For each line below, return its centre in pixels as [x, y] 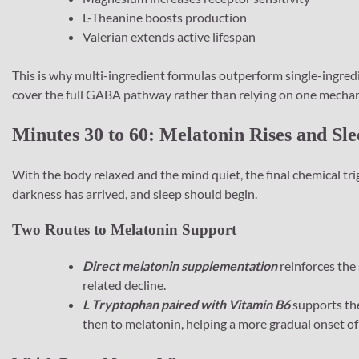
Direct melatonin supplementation [180, 265]
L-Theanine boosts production [165, 18]
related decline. [124, 284]
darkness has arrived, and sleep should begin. [135, 194]
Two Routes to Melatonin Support [124, 229]
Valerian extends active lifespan [169, 37]
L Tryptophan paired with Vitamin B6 [186, 304]
